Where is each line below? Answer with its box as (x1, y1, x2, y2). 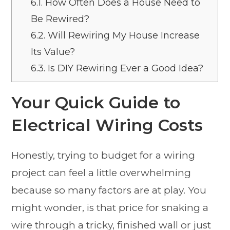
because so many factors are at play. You (11, 184, 207, 196)
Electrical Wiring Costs (11, 114, 203, 135)
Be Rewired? (31, 13, 90, 25)
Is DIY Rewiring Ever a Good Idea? (45, 62, 204, 74)
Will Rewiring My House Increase (45, 29, 200, 41)
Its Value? (31, 46, 75, 57)
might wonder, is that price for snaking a (11, 201, 209, 214)
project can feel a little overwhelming (11, 166, 191, 179)
